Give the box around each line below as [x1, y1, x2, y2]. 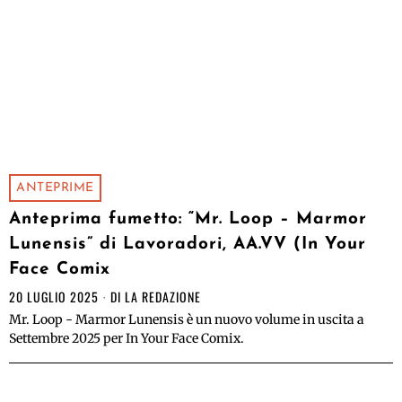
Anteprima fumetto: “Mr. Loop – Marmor [9, 211, 367, 229]
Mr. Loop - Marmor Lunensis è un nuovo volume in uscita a [9, 311, 364, 328]
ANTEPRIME [16, 181, 94, 196]
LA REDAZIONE [125, 287, 201, 307]
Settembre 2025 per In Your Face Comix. [9, 330, 244, 347]
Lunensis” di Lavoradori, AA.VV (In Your [9, 236, 366, 254]
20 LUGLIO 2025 [9, 287, 99, 307]
